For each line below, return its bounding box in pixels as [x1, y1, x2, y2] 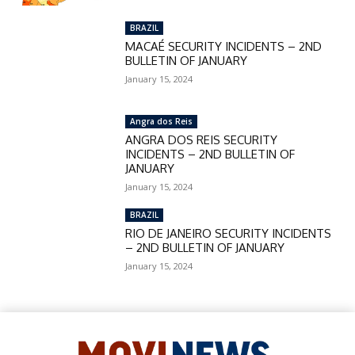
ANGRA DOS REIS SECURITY [125, 132, 278, 148]
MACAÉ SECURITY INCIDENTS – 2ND [125, 39, 323, 55]
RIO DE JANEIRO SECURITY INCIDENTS [125, 226, 332, 242]
